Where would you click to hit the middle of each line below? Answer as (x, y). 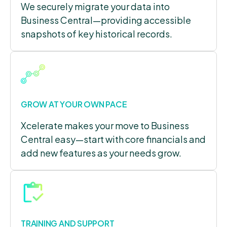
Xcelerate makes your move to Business (105, 125)
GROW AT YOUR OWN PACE (74, 104)
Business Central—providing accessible (106, 20)
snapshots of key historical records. (97, 33)
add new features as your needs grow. (101, 153)
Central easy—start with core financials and (113, 139)
